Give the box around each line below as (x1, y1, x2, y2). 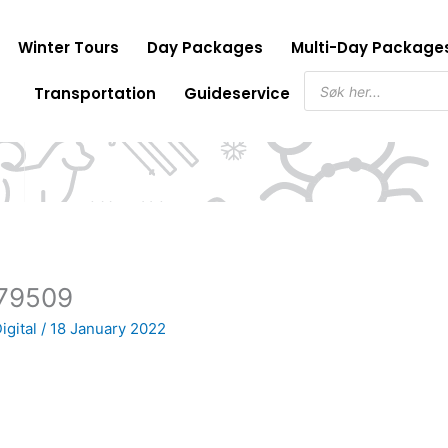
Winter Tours (18, 37, 120, 58)
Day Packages (147, 37, 264, 58)
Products (302, 68, 367, 87)
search (302, 83, 351, 102)
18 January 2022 (50, 319, 167, 339)
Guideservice (183, 83, 290, 104)
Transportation (33, 83, 156, 104)
